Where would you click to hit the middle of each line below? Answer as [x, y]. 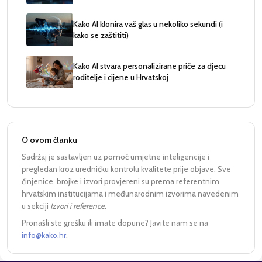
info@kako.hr [44, 235]
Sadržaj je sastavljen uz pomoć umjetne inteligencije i [116, 157]
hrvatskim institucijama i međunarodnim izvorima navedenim [130, 194]
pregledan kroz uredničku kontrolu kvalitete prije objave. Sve [126, 169]
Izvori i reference [77, 206]
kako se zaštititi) [101, 35]
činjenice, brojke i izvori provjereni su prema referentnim [120, 182]
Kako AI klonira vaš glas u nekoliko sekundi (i [148, 24]
